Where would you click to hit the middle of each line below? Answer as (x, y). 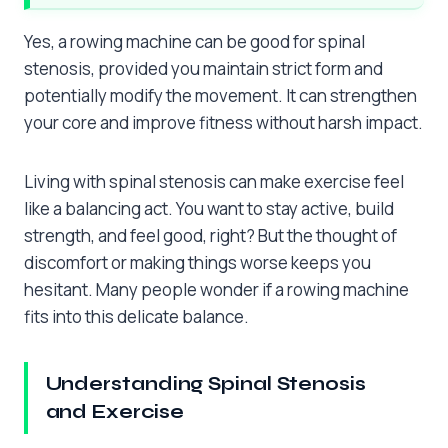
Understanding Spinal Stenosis (205, 383)
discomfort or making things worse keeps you (197, 262)
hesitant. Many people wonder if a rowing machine (216, 289)
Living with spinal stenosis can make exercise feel (214, 181)
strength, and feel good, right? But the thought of (210, 235)
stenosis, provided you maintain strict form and (203, 68)
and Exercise (114, 411)
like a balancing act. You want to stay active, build (209, 208)
